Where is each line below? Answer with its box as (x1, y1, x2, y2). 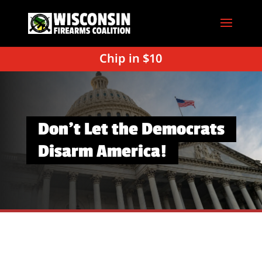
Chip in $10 (99, 50, 163, 66)
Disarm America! (37, 141, 167, 162)
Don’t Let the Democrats (37, 119, 225, 140)
